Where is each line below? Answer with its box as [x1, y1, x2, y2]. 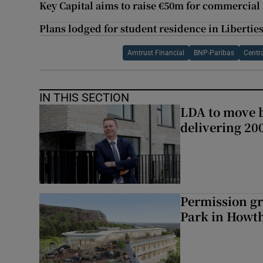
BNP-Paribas [194, 49, 235, 57]
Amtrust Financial [127, 49, 185, 57]
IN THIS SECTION [39, 92, 130, 104]
